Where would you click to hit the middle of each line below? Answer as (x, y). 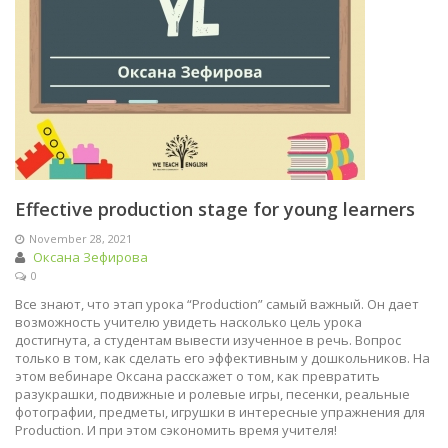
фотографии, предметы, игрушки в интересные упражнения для (220, 412)
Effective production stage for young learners (215, 209)
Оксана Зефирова (90, 257)
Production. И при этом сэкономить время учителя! (176, 430)
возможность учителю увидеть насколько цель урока (188, 322)
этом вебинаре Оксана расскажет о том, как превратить (197, 376)
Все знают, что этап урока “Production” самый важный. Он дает (217, 304)
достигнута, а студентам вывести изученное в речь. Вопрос (208, 340)
